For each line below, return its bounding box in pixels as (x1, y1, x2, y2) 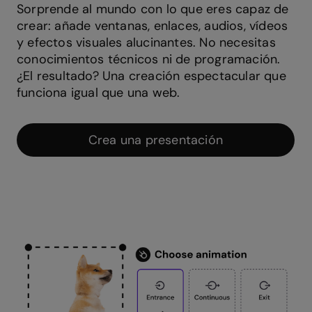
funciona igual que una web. (17, 84, 180, 101)
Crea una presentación (88, 131, 223, 148)
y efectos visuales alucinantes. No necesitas (17, 33, 276, 51)
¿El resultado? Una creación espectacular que (17, 67, 286, 84)
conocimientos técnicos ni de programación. (17, 50, 281, 68)
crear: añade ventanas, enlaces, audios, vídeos (17, 17, 288, 34)
